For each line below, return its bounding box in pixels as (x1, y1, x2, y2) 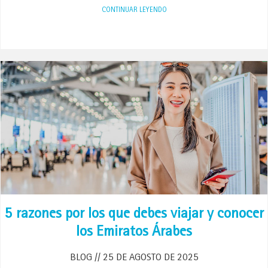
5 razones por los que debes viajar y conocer (4, 208, 264, 223)
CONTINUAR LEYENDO (101, 7, 167, 14)
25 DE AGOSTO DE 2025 (100, 253, 199, 263)
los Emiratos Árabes (76, 226, 192, 240)
